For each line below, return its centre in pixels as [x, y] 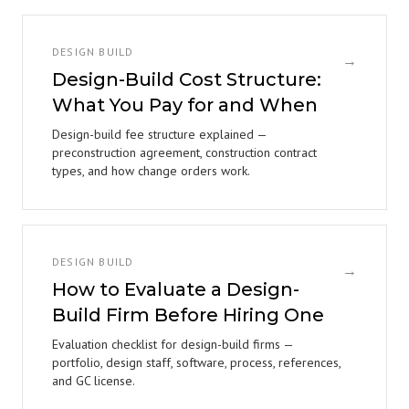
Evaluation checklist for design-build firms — [173, 344]
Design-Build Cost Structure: [187, 79]
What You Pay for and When [185, 105]
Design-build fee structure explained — [159, 134]
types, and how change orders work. [151, 171]
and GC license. [94, 381]
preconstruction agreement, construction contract [184, 152]
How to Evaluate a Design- [176, 289]
